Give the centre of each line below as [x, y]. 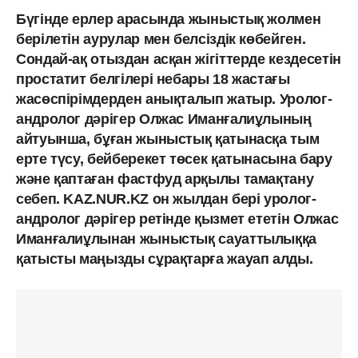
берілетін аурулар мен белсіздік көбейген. [161, 39]
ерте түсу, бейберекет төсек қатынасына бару [174, 159]
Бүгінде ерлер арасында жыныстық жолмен [169, 19]
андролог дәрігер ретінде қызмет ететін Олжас [177, 219]
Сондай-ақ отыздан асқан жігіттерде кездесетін [179, 59]
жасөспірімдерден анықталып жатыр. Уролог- [174, 99]
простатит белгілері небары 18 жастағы [153, 79]
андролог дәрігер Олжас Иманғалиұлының [164, 119]
